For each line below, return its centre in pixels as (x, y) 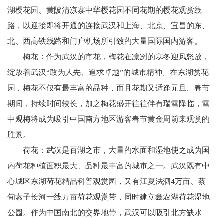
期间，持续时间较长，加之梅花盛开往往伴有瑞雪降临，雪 (109, 103)
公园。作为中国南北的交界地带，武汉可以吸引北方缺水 (105, 212)
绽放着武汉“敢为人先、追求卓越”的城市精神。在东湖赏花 (108, 72)
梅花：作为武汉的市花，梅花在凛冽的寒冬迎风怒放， (109, 57)
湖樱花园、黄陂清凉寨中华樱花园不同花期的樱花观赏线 (105, 10)
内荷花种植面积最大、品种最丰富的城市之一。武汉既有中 (109, 166)
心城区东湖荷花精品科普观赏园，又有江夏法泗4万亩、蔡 (107, 181)
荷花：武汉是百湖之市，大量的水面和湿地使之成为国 (109, 150)
